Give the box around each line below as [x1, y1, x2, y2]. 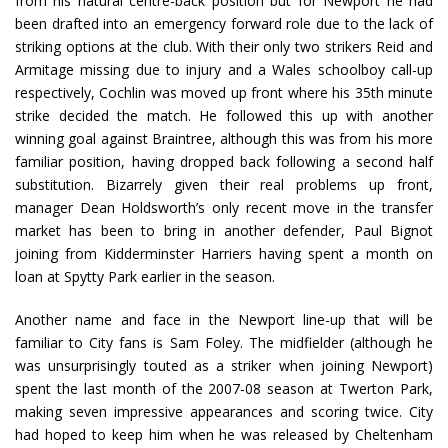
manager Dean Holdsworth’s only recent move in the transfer [15, 198, 433, 218]
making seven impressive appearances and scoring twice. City [15, 402, 433, 422]
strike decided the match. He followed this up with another [15, 106, 433, 126]
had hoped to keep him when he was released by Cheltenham [15, 425, 433, 445]
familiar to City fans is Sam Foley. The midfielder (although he [15, 333, 433, 353]
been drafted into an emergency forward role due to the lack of [15, 14, 433, 34]
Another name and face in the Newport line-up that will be [15, 310, 433, 330]
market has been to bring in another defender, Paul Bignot [15, 221, 433, 241]
